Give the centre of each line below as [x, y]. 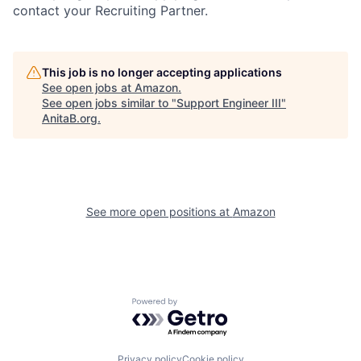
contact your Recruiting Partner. [110, 10]
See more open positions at [159, 211]
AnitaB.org [70, 118]
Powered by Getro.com [202, 305]
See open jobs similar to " [109, 102]
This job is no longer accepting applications [162, 72]
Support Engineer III [229, 102]
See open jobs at [88, 87]
